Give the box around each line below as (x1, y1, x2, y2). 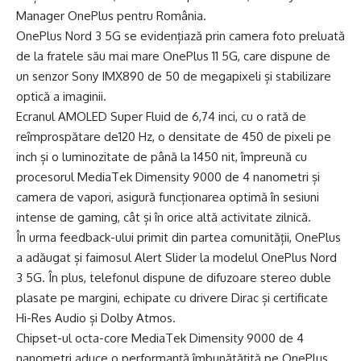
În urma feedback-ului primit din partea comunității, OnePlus (16, 230, 341, 245)
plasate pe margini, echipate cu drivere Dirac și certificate (16, 290, 328, 305)
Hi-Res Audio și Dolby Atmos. (16, 310, 176, 326)
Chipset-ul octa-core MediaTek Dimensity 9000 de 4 (16, 330, 304, 346)
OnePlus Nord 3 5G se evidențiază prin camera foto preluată (16, 28, 345, 44)
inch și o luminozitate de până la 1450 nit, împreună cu (16, 149, 307, 164)
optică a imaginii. (16, 89, 106, 104)
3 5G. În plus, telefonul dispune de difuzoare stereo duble (16, 270, 331, 285)
